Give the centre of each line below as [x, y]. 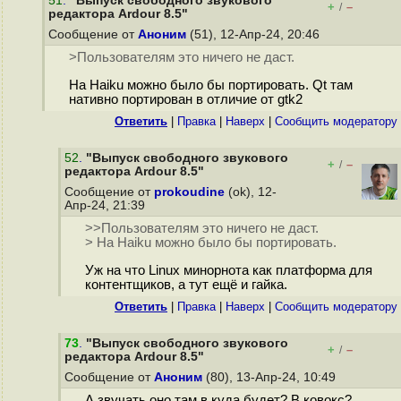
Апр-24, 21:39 [107, 205]
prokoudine [189, 192]
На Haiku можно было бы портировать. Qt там [210, 85]
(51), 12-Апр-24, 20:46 [255, 34]
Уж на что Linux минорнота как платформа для [228, 271]
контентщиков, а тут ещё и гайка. [186, 285]
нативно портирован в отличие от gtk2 [185, 100]
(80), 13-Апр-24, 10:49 [271, 377]
